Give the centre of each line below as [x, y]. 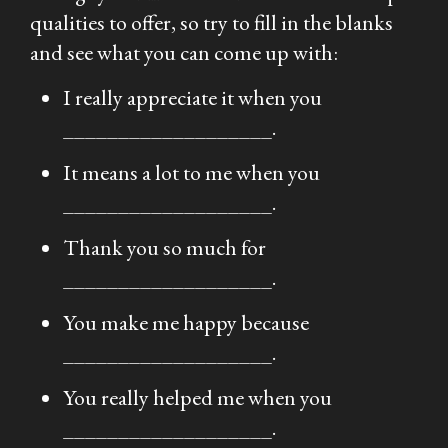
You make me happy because [186, 323]
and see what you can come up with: [184, 53]
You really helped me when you [197, 398]
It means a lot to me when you [191, 173]
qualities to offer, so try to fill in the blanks [211, 23]
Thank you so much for [164, 248]
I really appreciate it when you [192, 98]
